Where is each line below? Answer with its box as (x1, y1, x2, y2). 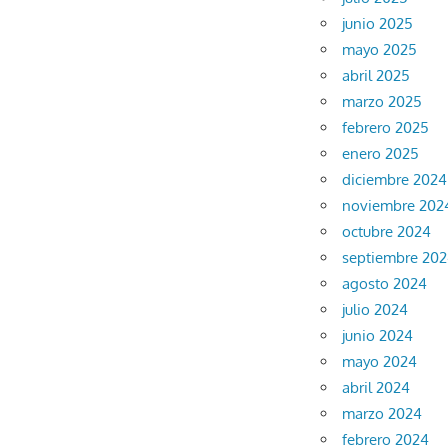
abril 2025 (342, 65, 411, 85)
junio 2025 (342, 13, 414, 33)
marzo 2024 (342, 403, 423, 423)
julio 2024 (342, 299, 409, 319)
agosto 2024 (342, 273, 428, 293)
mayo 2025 (342, 39, 418, 59)
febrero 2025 (342, 117, 430, 137)
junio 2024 (342, 325, 414, 345)
